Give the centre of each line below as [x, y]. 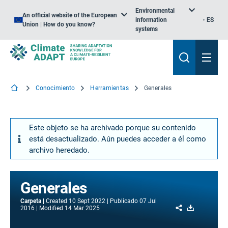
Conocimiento [55, 88]
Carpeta [31, 201]
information [151, 20]
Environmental [155, 11]
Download [211, 207]
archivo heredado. [59, 150]
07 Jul [148, 201]
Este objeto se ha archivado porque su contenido [112, 127]
